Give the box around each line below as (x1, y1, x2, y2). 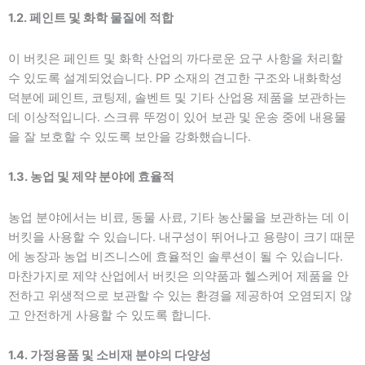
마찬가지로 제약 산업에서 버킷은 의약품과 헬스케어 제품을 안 (8, 268, 349, 284)
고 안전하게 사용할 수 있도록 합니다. (8, 307, 211, 323)
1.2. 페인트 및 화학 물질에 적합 (8, 11, 174, 26)
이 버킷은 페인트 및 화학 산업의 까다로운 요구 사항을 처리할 (8, 51, 343, 66)
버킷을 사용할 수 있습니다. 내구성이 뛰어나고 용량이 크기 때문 (8, 229, 355, 244)
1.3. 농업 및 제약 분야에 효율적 (8, 169, 174, 185)
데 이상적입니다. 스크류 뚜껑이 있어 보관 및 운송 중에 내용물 (8, 109, 346, 125)
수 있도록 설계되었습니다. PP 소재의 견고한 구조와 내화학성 (8, 70, 342, 86)
